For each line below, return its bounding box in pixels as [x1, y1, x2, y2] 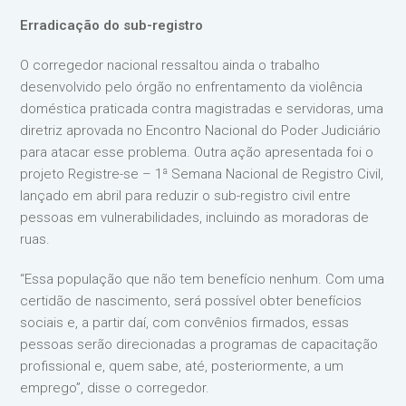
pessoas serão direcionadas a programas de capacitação [20, 336, 379, 353]
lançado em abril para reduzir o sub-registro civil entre [20, 188, 352, 204]
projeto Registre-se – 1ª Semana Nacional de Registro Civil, [20, 166, 384, 182]
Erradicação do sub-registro [20, 17, 204, 34]
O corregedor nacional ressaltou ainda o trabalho [20, 57, 321, 73]
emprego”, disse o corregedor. [20, 380, 214, 396]
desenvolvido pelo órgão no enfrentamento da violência [20, 79, 363, 95]
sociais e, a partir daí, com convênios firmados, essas [20, 314, 350, 331]
